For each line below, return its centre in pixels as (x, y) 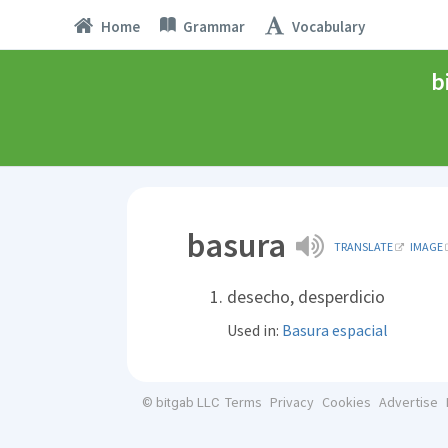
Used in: (254, 330)
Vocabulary (328, 26)
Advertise (408, 402)
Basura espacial (335, 330)
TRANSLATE (363, 246)
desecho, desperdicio (306, 296)
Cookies (346, 402)
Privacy (291, 402)
